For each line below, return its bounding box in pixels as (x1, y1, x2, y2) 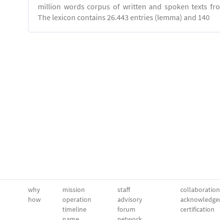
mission (62, 185, 85, 194)
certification (180, 205, 215, 214)
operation (62, 195, 91, 204)
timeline (62, 205, 86, 214)
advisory (117, 195, 142, 204)
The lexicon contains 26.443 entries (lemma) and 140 (38, 12, 210, 22)
